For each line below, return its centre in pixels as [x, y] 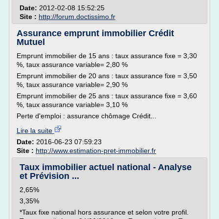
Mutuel [31, 42]
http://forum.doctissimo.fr [77, 17]
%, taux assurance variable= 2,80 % [72, 65]
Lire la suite [35, 131]
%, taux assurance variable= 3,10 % [72, 105]
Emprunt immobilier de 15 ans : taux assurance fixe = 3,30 [107, 56]
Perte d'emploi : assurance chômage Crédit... [87, 116]
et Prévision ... [49, 176]
